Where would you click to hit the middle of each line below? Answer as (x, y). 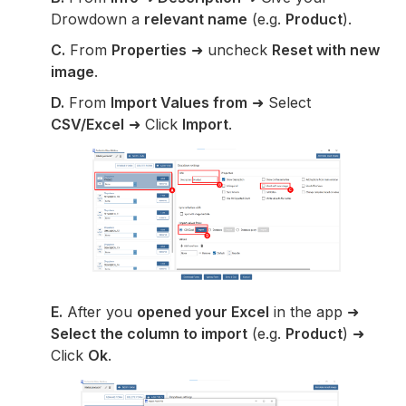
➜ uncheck (230, 50)
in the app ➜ (314, 311)
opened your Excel (203, 311)
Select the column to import (150, 333)
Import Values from (179, 103)
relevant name (196, 19)
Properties (150, 50)
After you (100, 311)
